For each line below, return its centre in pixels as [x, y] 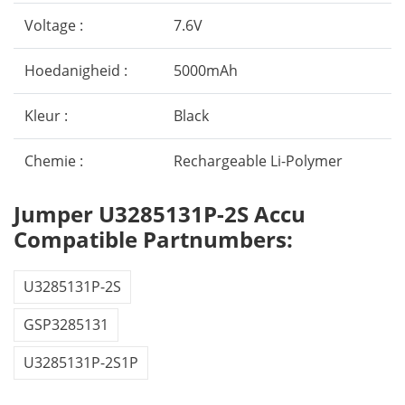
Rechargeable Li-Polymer [258, 161]
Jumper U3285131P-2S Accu [160, 214]
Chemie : [54, 161]
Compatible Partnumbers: [153, 239]
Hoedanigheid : [76, 71]
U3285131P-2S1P [81, 363]
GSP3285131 [66, 325]
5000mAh [206, 71]
